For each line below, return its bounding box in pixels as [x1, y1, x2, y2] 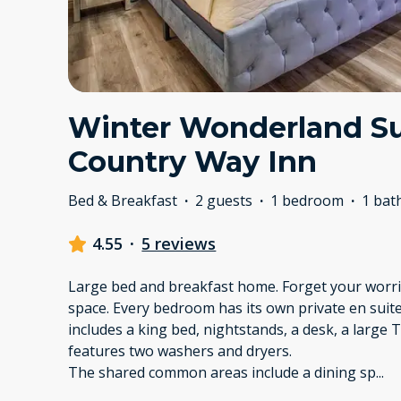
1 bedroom [270, 191, 344, 211]
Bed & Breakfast [68, 191, 177, 211]
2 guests [195, 191, 252, 211]
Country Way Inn [68, 144, 317, 180]
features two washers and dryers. [68, 341, 292, 362]
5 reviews [141, 233, 217, 255]
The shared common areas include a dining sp [68, 363, 376, 383]
